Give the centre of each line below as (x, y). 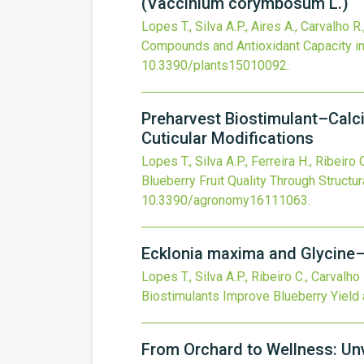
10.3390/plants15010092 (214, 65)
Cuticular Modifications (227, 138)
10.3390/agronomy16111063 (225, 200)
